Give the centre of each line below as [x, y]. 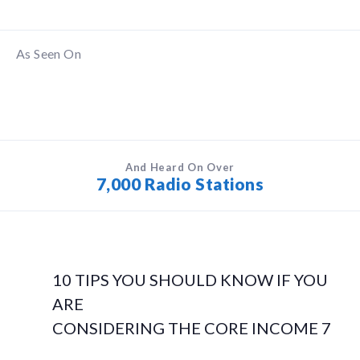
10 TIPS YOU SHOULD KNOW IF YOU [190, 280]
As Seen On [49, 54]
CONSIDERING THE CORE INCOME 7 [192, 328]
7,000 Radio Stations [180, 184]
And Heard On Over [180, 168]
